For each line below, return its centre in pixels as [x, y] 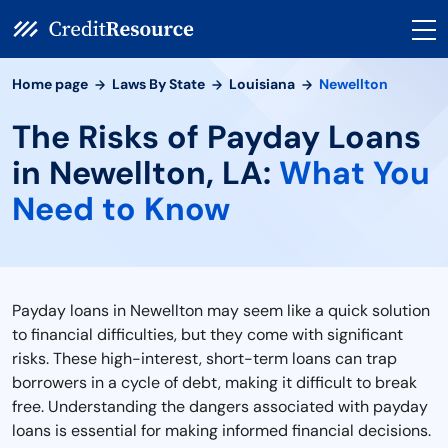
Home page [50, 84]
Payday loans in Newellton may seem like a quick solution [221, 310]
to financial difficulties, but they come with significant [207, 334]
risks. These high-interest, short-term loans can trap [204, 358]
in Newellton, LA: [145, 173]
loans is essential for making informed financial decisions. [221, 430]
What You [354, 173]
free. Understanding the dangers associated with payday [220, 406]
